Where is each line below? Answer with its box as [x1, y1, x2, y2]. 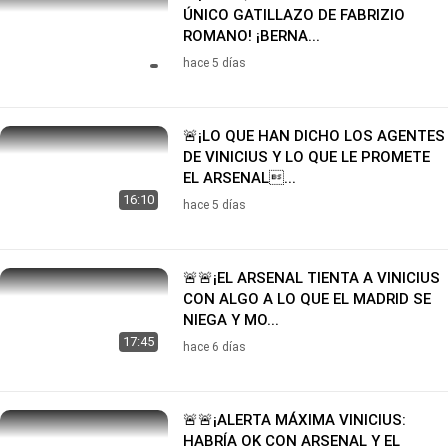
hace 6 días [183, 339, 246, 354]
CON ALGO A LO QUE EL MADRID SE [183, 289, 431, 308]
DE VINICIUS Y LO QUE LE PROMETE [183, 147, 430, 166]
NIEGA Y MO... [183, 310, 279, 329]
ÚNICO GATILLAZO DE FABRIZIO [183, 5, 405, 24]
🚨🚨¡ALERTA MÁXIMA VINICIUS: [183, 410, 406, 429]
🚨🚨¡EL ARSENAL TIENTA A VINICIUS [183, 268, 440, 287]
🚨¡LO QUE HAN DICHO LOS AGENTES [183, 126, 445, 145]
